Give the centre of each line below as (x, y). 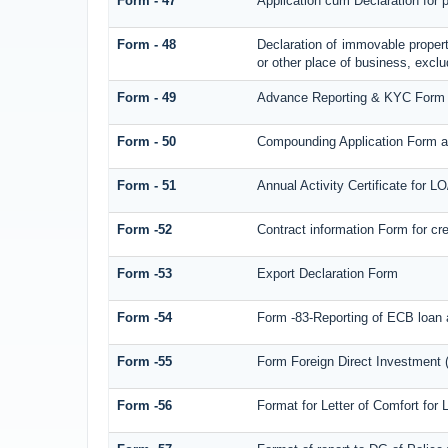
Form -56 (144, 406)
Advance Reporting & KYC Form (350, 98)
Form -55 (144, 362)
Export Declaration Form (327, 274)
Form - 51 (146, 186)
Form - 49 (146, 98)
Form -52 (144, 230)
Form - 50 (146, 142)
